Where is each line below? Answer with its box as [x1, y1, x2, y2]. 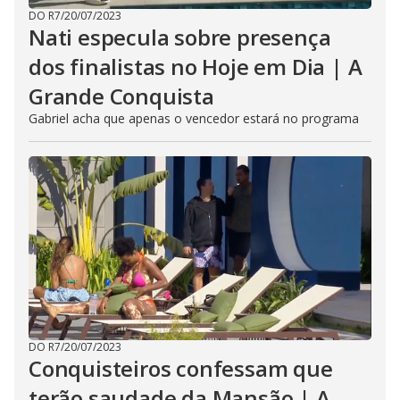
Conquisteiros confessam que [29, 354, 333, 383]
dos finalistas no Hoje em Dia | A [29, 52, 362, 81]
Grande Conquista [29, 81, 214, 111]
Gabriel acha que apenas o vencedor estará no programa [29, 110, 359, 127]
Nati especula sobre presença [29, 22, 331, 52]
